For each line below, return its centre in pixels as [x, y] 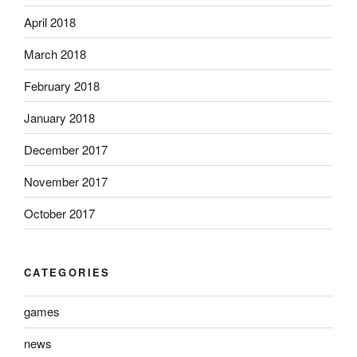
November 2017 [66, 181]
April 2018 [50, 22]
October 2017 [59, 213]
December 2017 [66, 149]
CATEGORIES [67, 273]
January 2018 [59, 117]
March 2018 [55, 53]
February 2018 [62, 85]
